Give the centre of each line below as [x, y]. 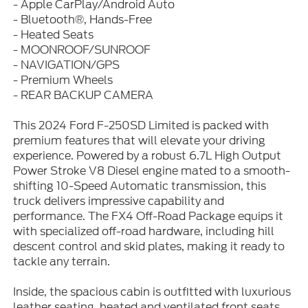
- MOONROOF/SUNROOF [81, 49]
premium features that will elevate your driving [139, 140]
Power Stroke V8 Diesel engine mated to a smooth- [151, 170]
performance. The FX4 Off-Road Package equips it [148, 216]
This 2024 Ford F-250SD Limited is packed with [141, 125]
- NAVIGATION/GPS [66, 65]
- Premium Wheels [63, 80]
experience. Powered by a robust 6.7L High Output [147, 155]
